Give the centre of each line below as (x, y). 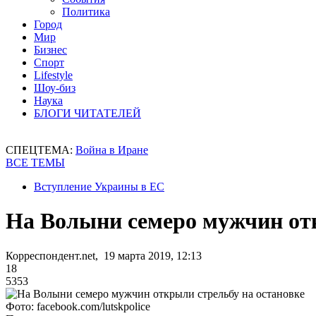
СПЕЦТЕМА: (41, 150)
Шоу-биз (55, 88)
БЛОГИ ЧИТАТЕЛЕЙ (87, 113)
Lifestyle (53, 75)
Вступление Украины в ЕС (99, 187)
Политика (86, 12)
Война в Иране (112, 150)
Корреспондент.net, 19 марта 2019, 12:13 (104, 255)
